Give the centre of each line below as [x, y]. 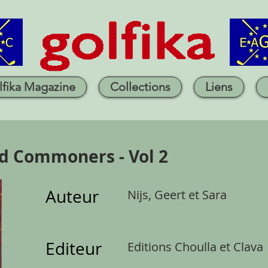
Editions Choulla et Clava [195, 247]
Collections [140, 87]
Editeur [74, 249]
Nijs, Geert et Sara [177, 195]
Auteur [72, 197]
